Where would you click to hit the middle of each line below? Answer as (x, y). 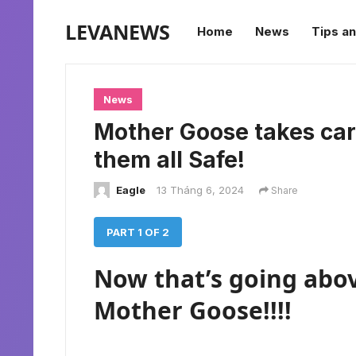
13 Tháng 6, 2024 (200, 190)
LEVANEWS (118, 32)
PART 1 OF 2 (138, 232)
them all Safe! (169, 160)
